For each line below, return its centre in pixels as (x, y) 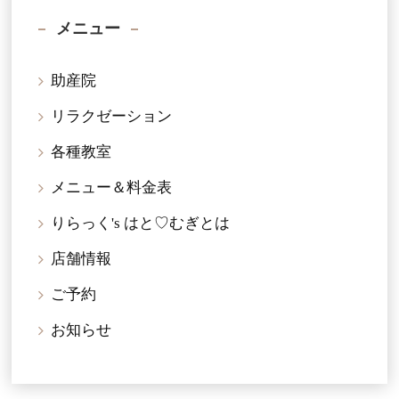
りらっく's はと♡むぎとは (140, 223)
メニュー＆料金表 (111, 187)
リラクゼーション (111, 116)
